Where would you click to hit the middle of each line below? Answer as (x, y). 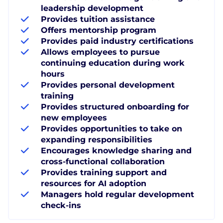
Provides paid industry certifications (117, 41)
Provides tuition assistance (98, 19)
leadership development (92, 8)
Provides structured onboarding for (115, 107)
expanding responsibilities (97, 139)
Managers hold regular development (117, 194)
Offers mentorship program (99, 30)
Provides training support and (104, 172)
